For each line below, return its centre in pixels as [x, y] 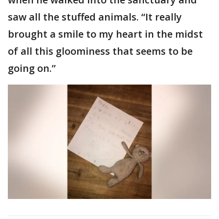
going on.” [33, 68]
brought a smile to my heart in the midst [105, 34]
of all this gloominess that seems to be [100, 51]
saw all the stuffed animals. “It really [95, 17]
